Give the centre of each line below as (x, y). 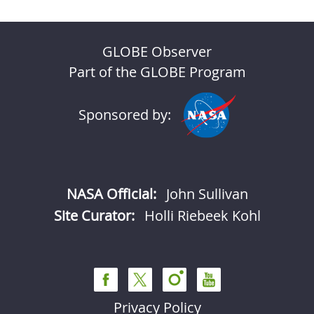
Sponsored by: (124, 115)
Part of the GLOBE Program (157, 72)
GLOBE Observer (157, 52)
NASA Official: (111, 194)
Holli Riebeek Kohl (202, 216)
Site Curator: (94, 216)
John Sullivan (207, 194)
